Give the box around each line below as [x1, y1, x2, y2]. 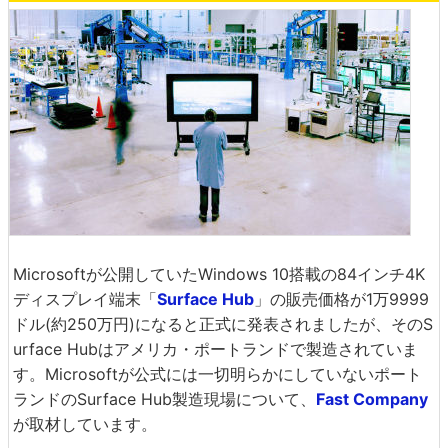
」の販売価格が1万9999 [254, 289, 429, 309]
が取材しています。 [13, 414, 157, 434]
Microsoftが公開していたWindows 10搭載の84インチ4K [13, 264, 425, 284]
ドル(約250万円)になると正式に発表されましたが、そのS [13, 314, 433, 334]
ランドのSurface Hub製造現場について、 [13, 389, 316, 409]
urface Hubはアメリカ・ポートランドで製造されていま [13, 339, 418, 359]
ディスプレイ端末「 [13, 289, 157, 309]
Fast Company [316, 389, 428, 409]
